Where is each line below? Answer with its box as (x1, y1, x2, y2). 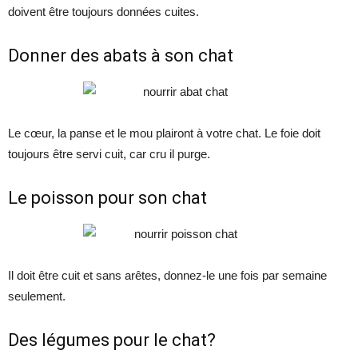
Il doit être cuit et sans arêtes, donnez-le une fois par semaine (8, 268, 327, 283)
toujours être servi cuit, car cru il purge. (8, 147, 210, 161)
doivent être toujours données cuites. (8, 5, 199, 19)
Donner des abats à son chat (8, 46, 233, 66)
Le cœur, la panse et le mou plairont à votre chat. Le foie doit (8, 126, 320, 141)
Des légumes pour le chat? (8, 330, 216, 351)
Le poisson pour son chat (8, 188, 207, 209)
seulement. (8, 289, 66, 304)
